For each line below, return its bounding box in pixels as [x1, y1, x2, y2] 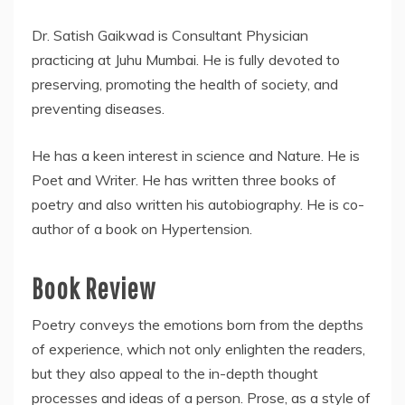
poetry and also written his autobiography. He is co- [32, 195, 364, 214]
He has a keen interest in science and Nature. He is [32, 146, 360, 165]
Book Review [32, 271, 155, 306]
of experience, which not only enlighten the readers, [32, 340, 365, 359]
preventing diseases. [32, 99, 165, 118]
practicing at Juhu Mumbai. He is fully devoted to [32, 51, 340, 70]
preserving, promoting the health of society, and [32, 75, 338, 94]
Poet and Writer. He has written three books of [32, 171, 336, 190]
